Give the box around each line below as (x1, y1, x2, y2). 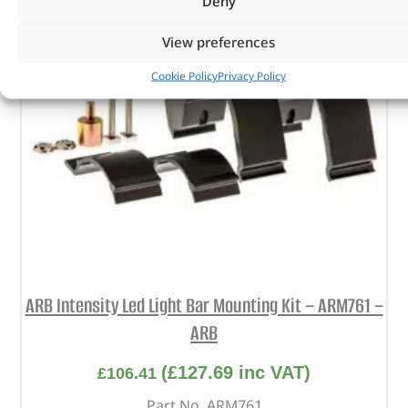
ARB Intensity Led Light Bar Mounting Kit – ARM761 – (25, 291, 383, 321)
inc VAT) (233, 362, 311, 382)
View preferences (162, 32, 275, 51)
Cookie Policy (151, 67, 218, 83)
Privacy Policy (218, 67, 286, 83)
